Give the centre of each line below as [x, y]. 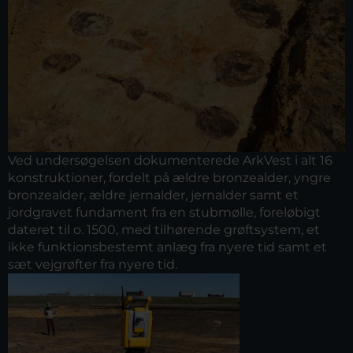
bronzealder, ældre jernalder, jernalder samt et [153, 195]
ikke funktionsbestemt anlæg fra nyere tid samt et [167, 247]
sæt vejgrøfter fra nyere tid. [93, 264]
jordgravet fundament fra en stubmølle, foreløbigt [164, 212]
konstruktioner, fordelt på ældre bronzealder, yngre [169, 178]
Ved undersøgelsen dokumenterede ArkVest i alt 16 [170, 160]
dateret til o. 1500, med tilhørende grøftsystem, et [164, 230]
